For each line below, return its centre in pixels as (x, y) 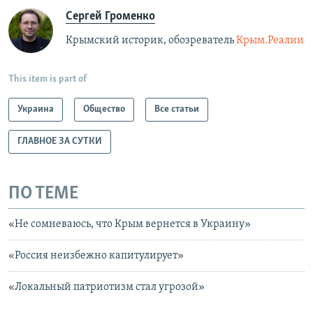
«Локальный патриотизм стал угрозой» (107, 287)
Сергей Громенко (110, 16)
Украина (36, 109)
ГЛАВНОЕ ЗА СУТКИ (60, 141)
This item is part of (48, 79)
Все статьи (177, 109)
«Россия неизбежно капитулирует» (96, 256)
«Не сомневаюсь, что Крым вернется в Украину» (130, 224)
